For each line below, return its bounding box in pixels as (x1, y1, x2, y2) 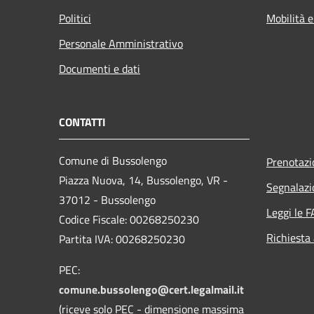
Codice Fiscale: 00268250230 (59, 210, 199, 228)
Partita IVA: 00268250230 (59, 230, 185, 247)
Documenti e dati (59, 60, 140, 77)
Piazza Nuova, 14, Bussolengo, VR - (59, 171, 228, 189)
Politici (59, 9, 91, 27)
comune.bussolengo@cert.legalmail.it (59, 280, 244, 298)
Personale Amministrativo (59, 34, 183, 52)
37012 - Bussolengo (59, 191, 156, 208)
